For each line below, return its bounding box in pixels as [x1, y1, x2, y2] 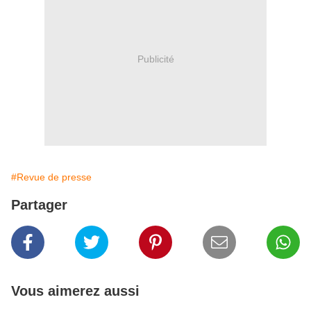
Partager [11, 197, 67, 213]
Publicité [137, 53, 174, 65]
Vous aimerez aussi [11, 283, 140, 299]
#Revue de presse [11, 171, 92, 183]
